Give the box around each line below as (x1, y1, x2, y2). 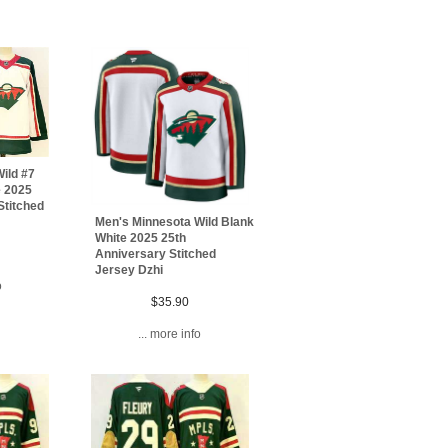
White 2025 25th (95, 230, 187, 245)
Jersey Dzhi (95, 262, 164, 277)
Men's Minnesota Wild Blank (95, 214, 255, 229)
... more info (138, 326, 202, 341)
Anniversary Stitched (95, 246, 217, 261)
